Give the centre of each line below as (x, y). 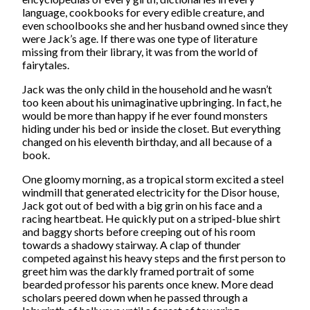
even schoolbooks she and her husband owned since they (155, 25)
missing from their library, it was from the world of (140, 51)
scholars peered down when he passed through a (135, 297)
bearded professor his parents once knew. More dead (148, 284)
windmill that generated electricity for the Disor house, (151, 192)
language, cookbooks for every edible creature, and (143, 12)
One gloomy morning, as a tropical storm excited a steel (153, 179)
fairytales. (46, 64)
